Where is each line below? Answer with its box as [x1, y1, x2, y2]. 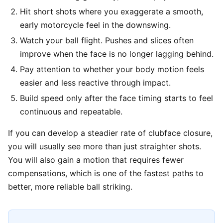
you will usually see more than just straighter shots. [8, 141, 201, 151]
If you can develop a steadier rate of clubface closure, [8, 128, 213, 138]
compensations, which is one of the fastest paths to [8, 168, 204, 178]
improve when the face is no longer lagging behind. [20, 49, 214, 59]
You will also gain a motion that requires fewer [8, 155, 184, 165]
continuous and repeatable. [20, 107, 122, 116]
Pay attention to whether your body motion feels [20, 64, 204, 74]
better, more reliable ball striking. [8, 182, 132, 192]
